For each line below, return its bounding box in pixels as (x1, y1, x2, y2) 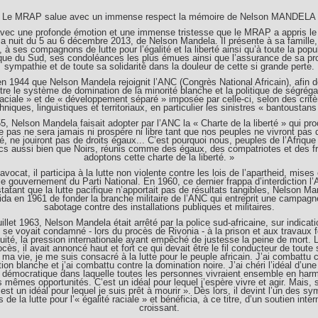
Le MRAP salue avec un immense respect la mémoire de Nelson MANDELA (2, 11, 316, 22)
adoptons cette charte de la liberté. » (84, 152, 234, 163)
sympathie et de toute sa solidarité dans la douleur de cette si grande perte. (4, 61, 314, 72)
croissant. (138, 302, 180, 313)
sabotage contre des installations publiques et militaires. (43, 202, 275, 212)
